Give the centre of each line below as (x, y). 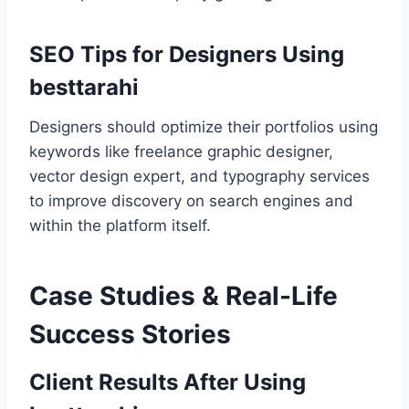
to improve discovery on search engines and (191, 201)
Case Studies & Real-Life (184, 296)
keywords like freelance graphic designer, (181, 152)
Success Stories (130, 335)
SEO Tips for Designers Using (187, 55)
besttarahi (84, 88)
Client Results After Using (168, 383)
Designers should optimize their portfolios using (204, 127)
